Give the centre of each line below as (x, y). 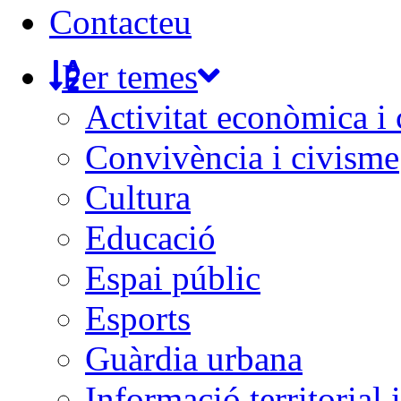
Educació (150, 237)
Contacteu (120, 21)
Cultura (138, 197)
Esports (138, 318)
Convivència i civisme (242, 157)
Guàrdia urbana (194, 358)
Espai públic (173, 277)
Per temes (130, 76)
